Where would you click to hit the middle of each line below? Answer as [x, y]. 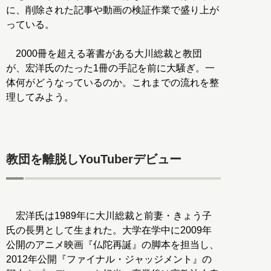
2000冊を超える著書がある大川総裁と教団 [104, 53]
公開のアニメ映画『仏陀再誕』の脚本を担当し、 [113, 245]
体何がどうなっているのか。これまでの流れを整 [113, 82]
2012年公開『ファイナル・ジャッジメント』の [109, 260]
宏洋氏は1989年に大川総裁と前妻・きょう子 [109, 216]
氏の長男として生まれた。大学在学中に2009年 [109, 230]
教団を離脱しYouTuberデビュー [94, 159]
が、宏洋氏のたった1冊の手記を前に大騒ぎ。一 [110, 68]
